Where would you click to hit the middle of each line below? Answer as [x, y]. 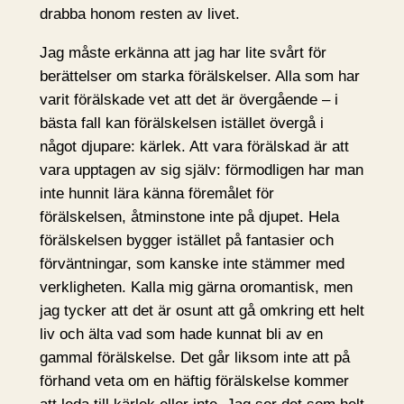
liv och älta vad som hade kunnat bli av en [181, 335]
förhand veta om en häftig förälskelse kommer [194, 381]
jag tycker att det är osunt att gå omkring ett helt [202, 311]
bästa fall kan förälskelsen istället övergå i [181, 124]
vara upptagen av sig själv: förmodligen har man [201, 170]
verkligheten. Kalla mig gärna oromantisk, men [196, 288]
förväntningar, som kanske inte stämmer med [192, 264]
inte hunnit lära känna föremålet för [156, 194]
